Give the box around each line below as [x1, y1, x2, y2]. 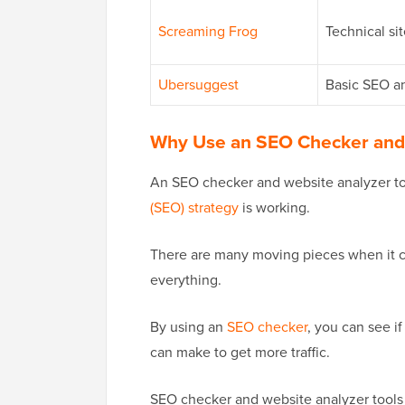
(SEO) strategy [150, 197, 239, 219]
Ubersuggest [158, 74, 239, 96]
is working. [239, 197, 310, 219]
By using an [150, 316, 227, 338]
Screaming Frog [158, 21, 258, 42]
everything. [150, 269, 221, 291]
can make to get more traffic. [150, 342, 330, 363]
